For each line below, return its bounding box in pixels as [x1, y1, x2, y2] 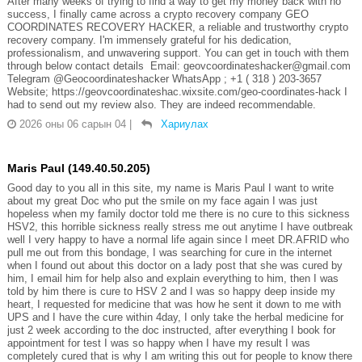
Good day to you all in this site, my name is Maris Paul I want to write [6, 181, 334, 194]
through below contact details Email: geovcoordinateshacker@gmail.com [6, 59, 354, 72]
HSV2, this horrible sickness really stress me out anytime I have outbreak [6, 220, 353, 233]
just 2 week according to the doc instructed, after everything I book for [6, 323, 335, 336]
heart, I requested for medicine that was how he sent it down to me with [6, 297, 341, 310]
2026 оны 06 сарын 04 [19, 117, 126, 130]
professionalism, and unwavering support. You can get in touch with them [6, 46, 349, 59]
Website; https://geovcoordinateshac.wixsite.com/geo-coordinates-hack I [6, 85, 347, 98]
